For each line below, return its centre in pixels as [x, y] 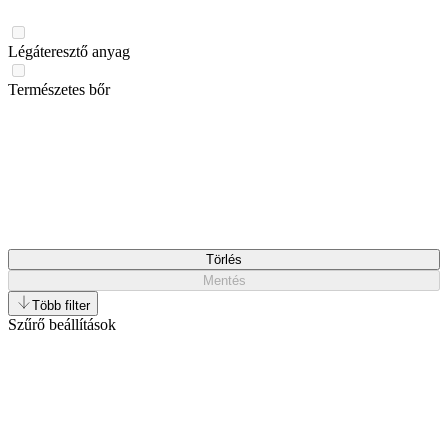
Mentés [224, 280]
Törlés [224, 259]
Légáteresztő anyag [69, 51]
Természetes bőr [59, 89]
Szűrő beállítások [62, 324]
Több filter [61, 305]
